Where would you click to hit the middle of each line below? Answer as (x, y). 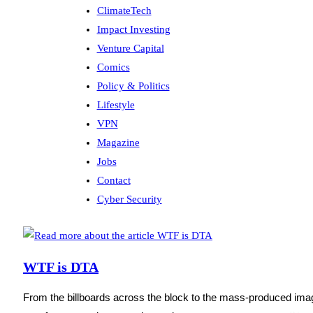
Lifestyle (116, 105)
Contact (114, 181)
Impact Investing (133, 30)
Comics (113, 67)
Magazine (118, 143)
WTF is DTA (61, 267)
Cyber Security (129, 199)
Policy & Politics (133, 86)
